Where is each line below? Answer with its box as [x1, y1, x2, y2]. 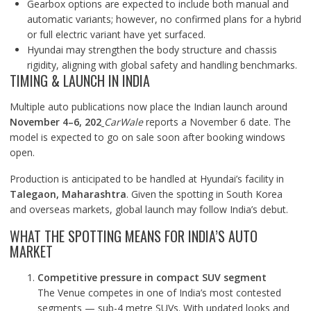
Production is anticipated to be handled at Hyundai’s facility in [9, 172, 284, 185]
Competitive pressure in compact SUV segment [37, 271, 267, 284]
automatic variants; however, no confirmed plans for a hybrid [26, 12, 301, 26]
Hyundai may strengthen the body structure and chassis [26, 43, 277, 56]
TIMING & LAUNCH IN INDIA [9, 70, 150, 91]
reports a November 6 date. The [142, 115, 291, 128]
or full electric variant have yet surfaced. [26, 28, 205, 41]
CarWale [103, 115, 143, 128]
